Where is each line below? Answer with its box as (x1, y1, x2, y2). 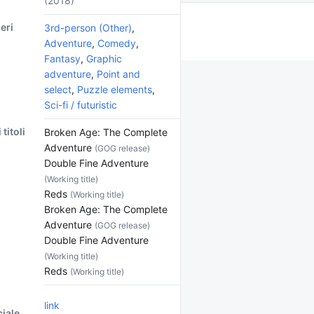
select (44, 83, 71, 95)
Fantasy (44, 53, 81, 64)
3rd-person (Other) (44, 22, 132, 34)
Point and (97, 68, 140, 80)
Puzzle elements (77, 83, 152, 95)
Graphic (86, 53, 122, 64)
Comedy (97, 37, 136, 49)
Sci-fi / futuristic (44, 99, 117, 111)
